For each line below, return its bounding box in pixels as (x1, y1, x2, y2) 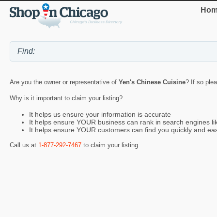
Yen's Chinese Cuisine (119, 78, 186, 86)
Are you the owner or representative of (10, 78, 119, 86)
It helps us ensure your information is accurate (29, 110, 171, 118)
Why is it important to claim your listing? (10, 94, 123, 102)
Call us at (10, 141, 38, 149)
